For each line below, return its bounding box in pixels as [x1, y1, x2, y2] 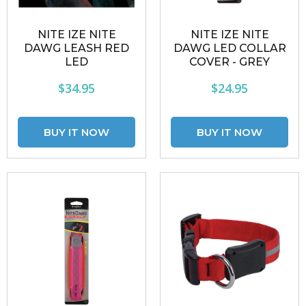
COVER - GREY [189, 55, 270, 68]
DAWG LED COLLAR [173, 42, 286, 55]
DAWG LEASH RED [24, 42, 129, 55]
